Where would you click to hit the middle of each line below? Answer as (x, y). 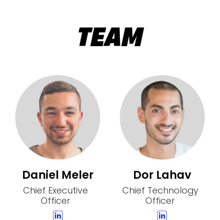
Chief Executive (56, 191)
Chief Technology (160, 191)
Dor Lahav (162, 175)
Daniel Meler (58, 175)
